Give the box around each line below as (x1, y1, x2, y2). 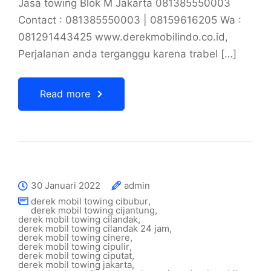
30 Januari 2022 (31, 180, 100, 191)
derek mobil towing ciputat (18, 250, 132, 261)
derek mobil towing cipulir (18, 241, 129, 252)
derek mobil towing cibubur (31, 195, 148, 207)
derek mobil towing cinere (18, 232, 130, 243)
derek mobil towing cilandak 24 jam (18, 223, 169, 234)
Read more (40, 88, 91, 100)
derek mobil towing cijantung (31, 204, 155, 216)
